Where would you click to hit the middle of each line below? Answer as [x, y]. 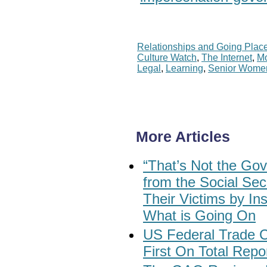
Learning [184, 69]
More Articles [183, 137]
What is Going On [199, 216]
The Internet [227, 58]
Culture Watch [167, 58]
